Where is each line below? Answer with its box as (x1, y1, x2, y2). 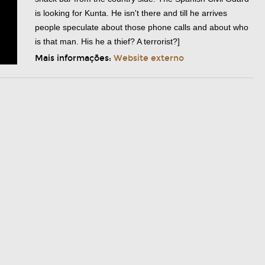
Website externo (114, 53, 184, 63)
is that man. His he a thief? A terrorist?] (35, 37, 180, 46)
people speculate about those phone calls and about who (35, 22, 248, 32)
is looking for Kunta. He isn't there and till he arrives (35, 8, 227, 18)
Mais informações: (35, 53, 114, 63)
